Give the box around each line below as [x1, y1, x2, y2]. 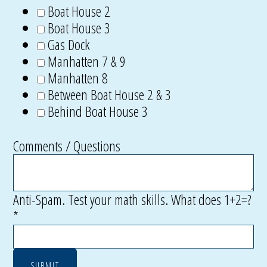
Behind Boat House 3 [48, 101, 148, 121]
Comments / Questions [13, 136, 121, 156]
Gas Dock [48, 35, 91, 54]
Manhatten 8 [48, 68, 108, 88]
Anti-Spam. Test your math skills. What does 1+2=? [13, 190, 252, 209]
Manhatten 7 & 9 [48, 51, 126, 71]
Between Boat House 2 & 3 [48, 85, 172, 104]
